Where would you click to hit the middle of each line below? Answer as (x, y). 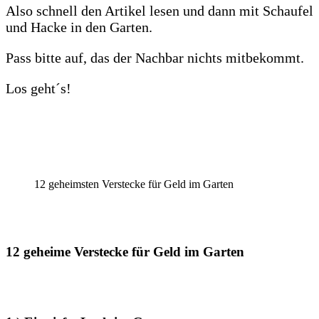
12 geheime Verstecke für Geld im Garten (125, 251)
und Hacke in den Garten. (79, 27)
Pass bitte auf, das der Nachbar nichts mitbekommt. (155, 57)
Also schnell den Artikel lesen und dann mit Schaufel (159, 10)
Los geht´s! (38, 88)
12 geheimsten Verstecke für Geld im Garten (134, 184)
